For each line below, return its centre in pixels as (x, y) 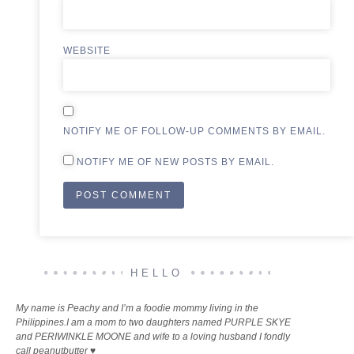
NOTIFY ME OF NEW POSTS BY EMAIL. (175, 162)
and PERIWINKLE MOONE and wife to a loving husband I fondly (153, 337)
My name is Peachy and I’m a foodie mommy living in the (137, 309)
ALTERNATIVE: (101, 230)
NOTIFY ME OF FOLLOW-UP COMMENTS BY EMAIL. (194, 132)
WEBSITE (87, 51)
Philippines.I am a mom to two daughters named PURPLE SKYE (153, 323)
